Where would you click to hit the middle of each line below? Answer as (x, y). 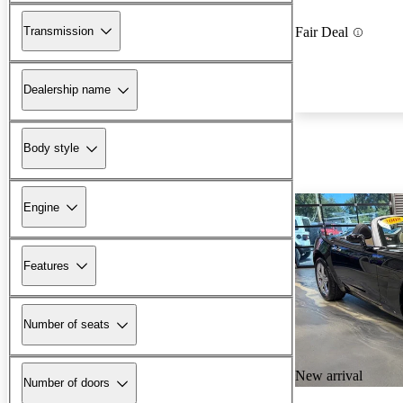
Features (46, 265)
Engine (41, 207)
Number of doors (67, 383)
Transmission (58, 31)
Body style (51, 148)
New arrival (329, 376)
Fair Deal (322, 32)
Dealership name (67, 90)
